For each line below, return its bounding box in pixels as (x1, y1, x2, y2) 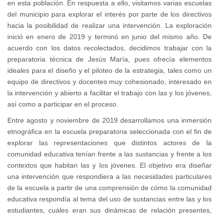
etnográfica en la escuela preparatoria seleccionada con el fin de (7, 128, 212, 136)
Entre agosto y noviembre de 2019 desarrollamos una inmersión (7, 116, 212, 125)
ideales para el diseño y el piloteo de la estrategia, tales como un (7, 66, 212, 75)
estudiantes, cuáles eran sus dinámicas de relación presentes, (7, 206, 212, 215)
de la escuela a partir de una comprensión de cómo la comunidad (7, 184, 212, 192)
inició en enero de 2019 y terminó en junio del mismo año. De (7, 33, 212, 41)
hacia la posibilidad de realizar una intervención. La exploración (7, 22, 212, 30)
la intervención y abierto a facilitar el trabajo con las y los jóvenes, (7, 89, 212, 97)
